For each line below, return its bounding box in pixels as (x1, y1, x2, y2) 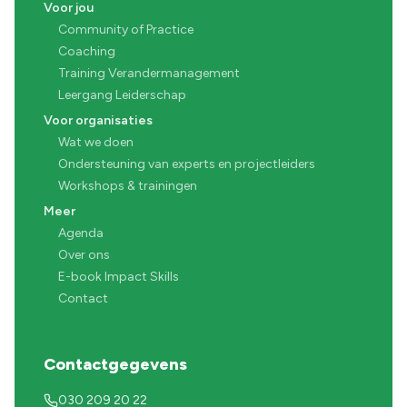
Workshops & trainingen (58, 178, 197, 194)
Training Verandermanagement (58, 65, 240, 81)
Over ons (58, 247, 110, 263)
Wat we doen (58, 134, 134, 150)
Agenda (58, 225, 104, 241)
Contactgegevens (44, 354, 187, 374)
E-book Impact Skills (58, 269, 179, 284)
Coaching (58, 44, 115, 59)
